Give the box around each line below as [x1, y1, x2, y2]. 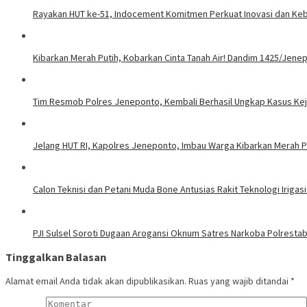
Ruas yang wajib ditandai [188, 275, 291, 288]
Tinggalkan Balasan [5, 250, 106, 265]
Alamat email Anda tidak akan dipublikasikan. [5, 275, 186, 288]
